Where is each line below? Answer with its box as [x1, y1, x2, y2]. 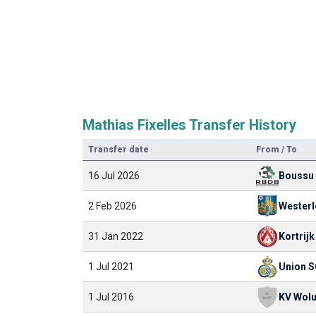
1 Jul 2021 [88, 261, 134, 272]
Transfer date [88, 145, 149, 154]
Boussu [279, 170, 314, 181]
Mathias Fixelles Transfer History [83, 116, 296, 133]
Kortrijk [279, 231, 315, 242]
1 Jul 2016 [88, 291, 134, 303]
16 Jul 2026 [88, 170, 140, 181]
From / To [256, 145, 297, 154]
